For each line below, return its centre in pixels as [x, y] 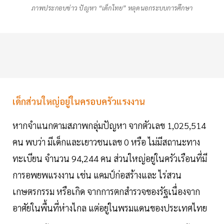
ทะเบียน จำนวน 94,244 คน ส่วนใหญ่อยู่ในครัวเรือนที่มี [110, 158]
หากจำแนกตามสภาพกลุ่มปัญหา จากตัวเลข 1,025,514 [109, 125]
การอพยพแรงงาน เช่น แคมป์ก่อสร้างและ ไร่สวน [97, 175]
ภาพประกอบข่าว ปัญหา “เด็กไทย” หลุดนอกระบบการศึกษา [112, 8]
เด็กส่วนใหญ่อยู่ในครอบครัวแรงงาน [79, 101]
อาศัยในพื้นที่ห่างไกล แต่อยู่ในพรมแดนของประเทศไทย [110, 208]
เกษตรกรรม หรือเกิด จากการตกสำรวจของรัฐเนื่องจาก [106, 191]
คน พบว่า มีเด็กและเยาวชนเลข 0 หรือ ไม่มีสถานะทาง [106, 142]
